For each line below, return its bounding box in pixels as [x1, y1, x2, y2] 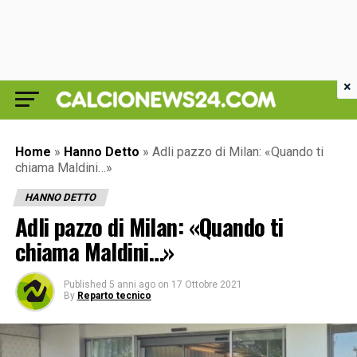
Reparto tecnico [76, 290, 151, 301]
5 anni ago [108, 279, 155, 290]
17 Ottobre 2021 [171, 279, 242, 290]
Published [63, 279, 107, 290]
